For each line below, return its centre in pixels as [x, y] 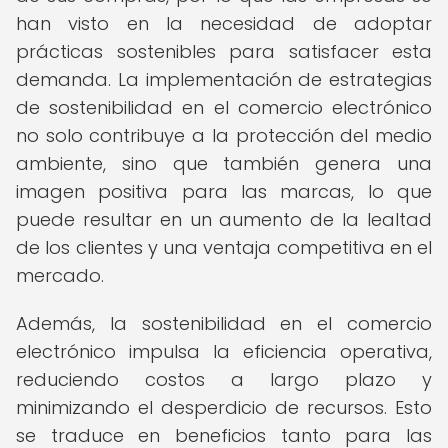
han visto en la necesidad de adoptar [224, 23]
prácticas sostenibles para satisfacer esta [224, 51]
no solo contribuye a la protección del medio [224, 135]
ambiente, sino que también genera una [224, 163]
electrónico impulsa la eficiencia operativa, [224, 351]
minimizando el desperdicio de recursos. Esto [224, 407]
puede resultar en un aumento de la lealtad [224, 219]
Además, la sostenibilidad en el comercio [224, 323]
